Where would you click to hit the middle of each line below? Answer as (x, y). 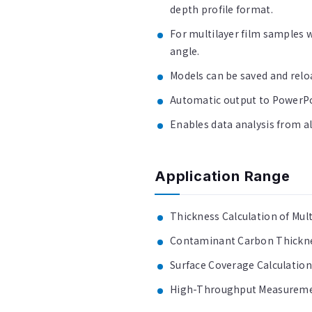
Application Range (223, 177)
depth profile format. (221, 9)
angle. (185, 51)
